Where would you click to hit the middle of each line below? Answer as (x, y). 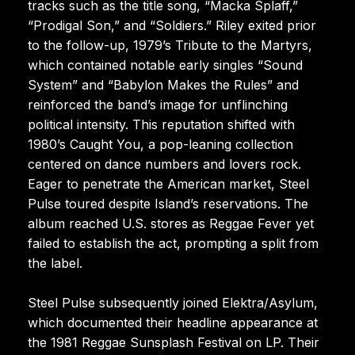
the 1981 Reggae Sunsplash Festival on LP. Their (174, 342)
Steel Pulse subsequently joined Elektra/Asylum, (173, 302)
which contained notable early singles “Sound (165, 65)
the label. (55, 263)
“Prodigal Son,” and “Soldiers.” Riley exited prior (172, 25)
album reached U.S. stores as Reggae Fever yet (171, 223)
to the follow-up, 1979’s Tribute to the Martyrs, (170, 45)
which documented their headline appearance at (173, 322)
